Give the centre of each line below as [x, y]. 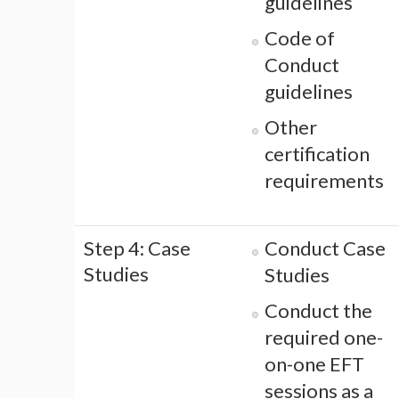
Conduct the [318, 311]
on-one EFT [314, 364]
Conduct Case [325, 248]
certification [317, 154]
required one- [324, 338]
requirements [324, 181]
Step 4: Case [137, 248]
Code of [300, 38]
